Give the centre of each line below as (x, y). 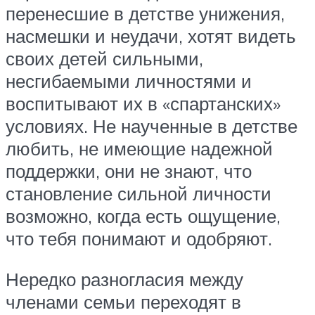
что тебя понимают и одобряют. (139, 238)
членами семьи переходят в (123, 301)
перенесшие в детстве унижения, (145, 13)
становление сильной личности (139, 193)
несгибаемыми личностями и (129, 81)
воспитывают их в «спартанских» (143, 103)
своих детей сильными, (104, 58)
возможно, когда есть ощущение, (143, 216)
